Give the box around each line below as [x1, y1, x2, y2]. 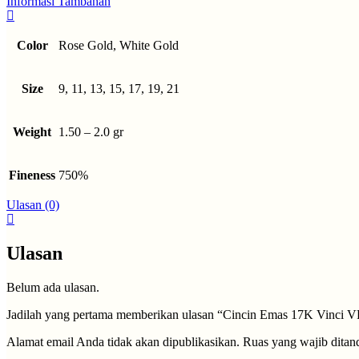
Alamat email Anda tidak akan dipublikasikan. [6, 335, 240, 349]
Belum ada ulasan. [6, 280, 99, 295]
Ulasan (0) [6, 198, 59, 212]
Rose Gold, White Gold [58, 38, 179, 53]
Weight [13, 125, 51, 139]
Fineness [9, 168, 55, 183]
